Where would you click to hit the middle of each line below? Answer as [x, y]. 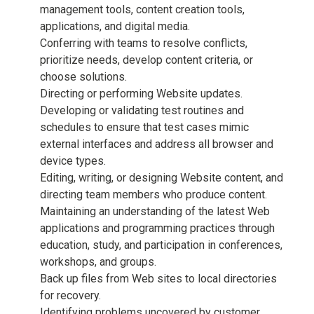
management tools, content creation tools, [142, 9]
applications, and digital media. [115, 26]
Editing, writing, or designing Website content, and [162, 178]
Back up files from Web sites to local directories [158, 279]
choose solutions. [83, 77]
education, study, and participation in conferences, [161, 245]
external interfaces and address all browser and [157, 144]
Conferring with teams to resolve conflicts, [144, 43]
